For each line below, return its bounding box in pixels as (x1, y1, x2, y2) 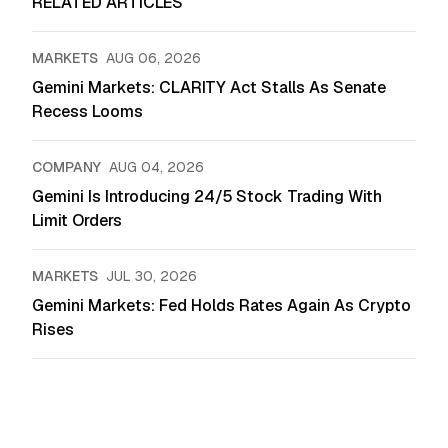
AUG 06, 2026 (106, 49, 201, 68)
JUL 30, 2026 (106, 267, 197, 286)
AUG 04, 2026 (109, 158, 204, 177)
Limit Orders (32, 210, 122, 232)
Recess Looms (32, 101, 143, 123)
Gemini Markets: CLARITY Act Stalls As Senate (32, 77, 386, 99)
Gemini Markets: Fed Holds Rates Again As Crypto (32, 295, 411, 317)
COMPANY (32, 158, 101, 177)
